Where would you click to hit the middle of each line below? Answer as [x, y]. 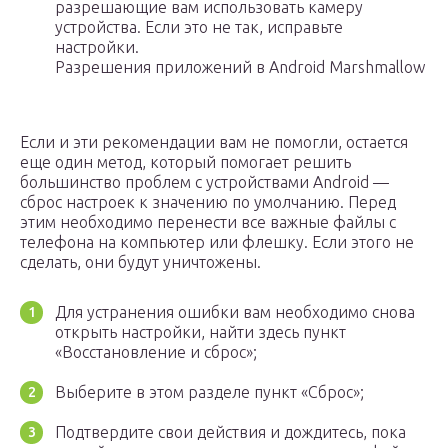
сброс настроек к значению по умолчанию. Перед [208, 202]
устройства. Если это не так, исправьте [199, 27]
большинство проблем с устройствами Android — [204, 182]
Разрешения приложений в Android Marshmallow [240, 67]
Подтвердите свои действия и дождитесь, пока [230, 432]
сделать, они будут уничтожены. [140, 262]
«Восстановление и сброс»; [156, 352]
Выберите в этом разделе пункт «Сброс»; [209, 392]
